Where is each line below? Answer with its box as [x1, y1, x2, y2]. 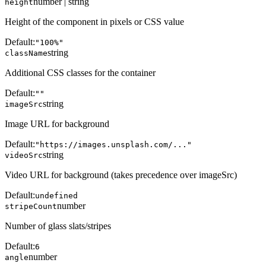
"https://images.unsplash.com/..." [35, 140, 192, 150]
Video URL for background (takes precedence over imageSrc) [5, 170, 237, 180]
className [5, 49, 47, 58]
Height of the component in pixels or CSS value [5, 17, 184, 27]
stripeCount [5, 202, 57, 211]
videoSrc [5, 151, 43, 160]
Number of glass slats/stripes [5, 221, 111, 232]
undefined [35, 191, 78, 201]
